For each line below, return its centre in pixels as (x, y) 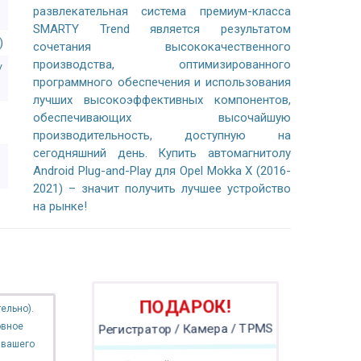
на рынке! (60, 206)
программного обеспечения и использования (162, 82)
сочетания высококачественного (162, 47)
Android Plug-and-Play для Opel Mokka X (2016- (162, 171)
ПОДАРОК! (185, 309)
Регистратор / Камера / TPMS (186, 330)
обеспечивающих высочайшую (162, 118)
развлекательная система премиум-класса (162, 11)
